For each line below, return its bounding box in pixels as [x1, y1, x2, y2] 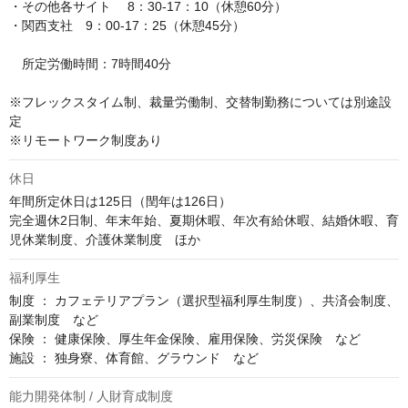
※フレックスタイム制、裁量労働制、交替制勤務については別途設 [9, 95, 392, 110]
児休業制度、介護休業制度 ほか [9, 232, 200, 248]
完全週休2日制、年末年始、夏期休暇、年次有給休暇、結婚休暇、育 [9, 213, 399, 229]
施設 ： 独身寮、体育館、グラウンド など [9, 351, 259, 366]
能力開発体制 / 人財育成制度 [9, 389, 173, 404]
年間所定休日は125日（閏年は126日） [9, 194, 231, 209]
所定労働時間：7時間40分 [9, 56, 171, 72]
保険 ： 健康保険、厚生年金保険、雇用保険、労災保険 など [9, 331, 361, 347]
